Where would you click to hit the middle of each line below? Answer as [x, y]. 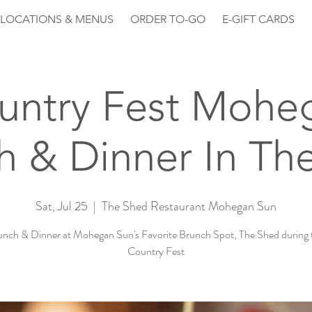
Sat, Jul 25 [62, 206]
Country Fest [156, 251]
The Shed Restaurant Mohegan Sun [189, 206]
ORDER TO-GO [168, 19]
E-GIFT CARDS [258, 19]
